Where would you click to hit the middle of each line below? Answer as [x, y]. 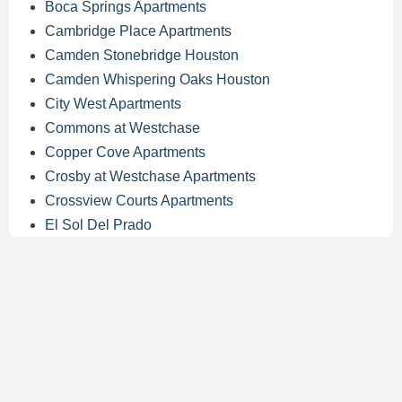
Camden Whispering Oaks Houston [157, 79]
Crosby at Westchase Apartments [150, 176]
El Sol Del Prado [98, 225]
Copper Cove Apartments [125, 152]
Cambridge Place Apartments [138, 31]
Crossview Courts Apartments [139, 201]
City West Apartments [113, 104]
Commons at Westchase [122, 128]
